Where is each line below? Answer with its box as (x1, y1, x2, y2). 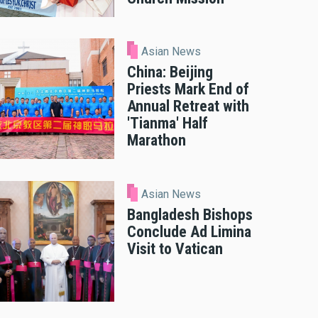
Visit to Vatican (127, 239, 223, 258)
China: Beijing (127, 63, 213, 82)
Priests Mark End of (127, 80, 249, 99)
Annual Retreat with (127, 97, 249, 116)
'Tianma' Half (127, 114, 208, 133)
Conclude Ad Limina (127, 222, 251, 241)
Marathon (127, 131, 186, 150)
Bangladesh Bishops (127, 205, 253, 224)
